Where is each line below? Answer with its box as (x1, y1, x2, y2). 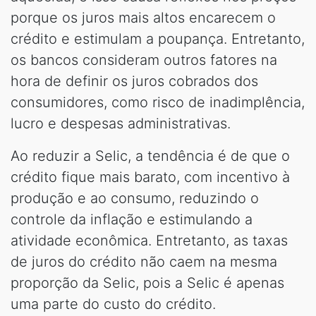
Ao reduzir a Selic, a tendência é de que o (11, 147, 290, 164)
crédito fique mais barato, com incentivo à (11, 168, 290, 186)
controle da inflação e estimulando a (11, 210, 253, 228)
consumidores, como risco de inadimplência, (11, 93, 305, 111)
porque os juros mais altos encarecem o (11, 8, 276, 26)
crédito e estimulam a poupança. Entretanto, (11, 30, 305, 47)
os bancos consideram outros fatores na (11, 51, 277, 68)
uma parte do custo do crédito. (11, 295, 216, 312)
